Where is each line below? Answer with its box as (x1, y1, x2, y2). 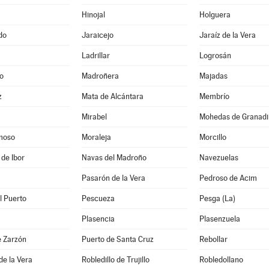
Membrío (199, 92, 229, 101)
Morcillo (199, 133, 226, 142)
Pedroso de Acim (199, 174, 257, 183)
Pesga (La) (199, 194, 235, 203)
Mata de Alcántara (81, 92, 144, 101)
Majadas (199, 71, 228, 80)
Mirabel (81, 112, 107, 121)
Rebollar (199, 235, 228, 244)
